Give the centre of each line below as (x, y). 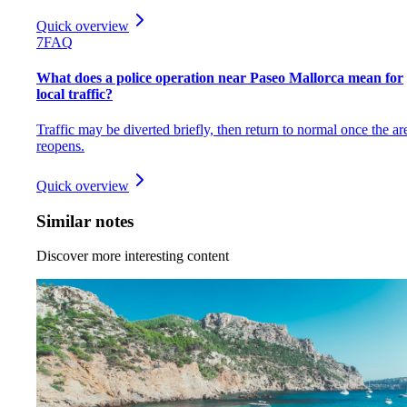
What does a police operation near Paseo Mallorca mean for (220, 77)
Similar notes (85, 221)
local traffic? (74, 94)
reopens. (60, 146)
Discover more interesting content (133, 256)
